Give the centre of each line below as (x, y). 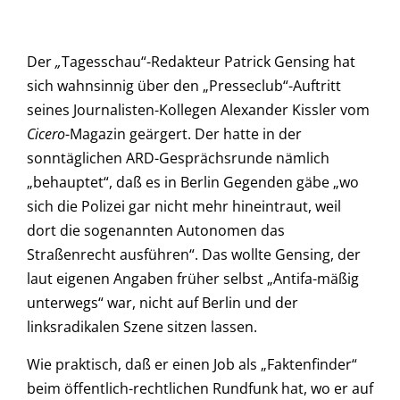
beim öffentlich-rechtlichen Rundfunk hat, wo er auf (200, 388)
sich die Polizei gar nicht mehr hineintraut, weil (184, 207)
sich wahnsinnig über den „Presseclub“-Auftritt (184, 86)
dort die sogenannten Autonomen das (156, 231)
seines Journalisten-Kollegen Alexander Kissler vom (198, 110)
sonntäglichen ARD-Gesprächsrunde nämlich (178, 158)
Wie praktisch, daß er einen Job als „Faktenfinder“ (192, 364)
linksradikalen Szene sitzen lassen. (142, 327)
